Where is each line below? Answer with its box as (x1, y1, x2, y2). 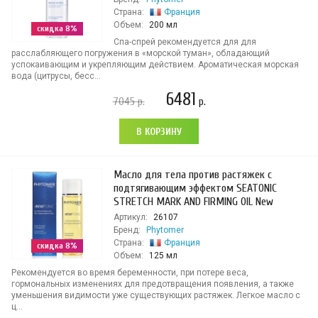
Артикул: (114, 212, 148, 222)
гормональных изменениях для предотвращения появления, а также (11, 279, 294, 289)
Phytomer (146, 225, 184, 235)
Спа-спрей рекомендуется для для (114, 37, 256, 47)
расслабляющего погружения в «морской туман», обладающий (11, 48, 270, 58)
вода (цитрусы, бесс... (11, 71, 101, 81)
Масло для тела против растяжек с (114, 168, 272, 181)
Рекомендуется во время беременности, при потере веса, (11, 268, 248, 278)
